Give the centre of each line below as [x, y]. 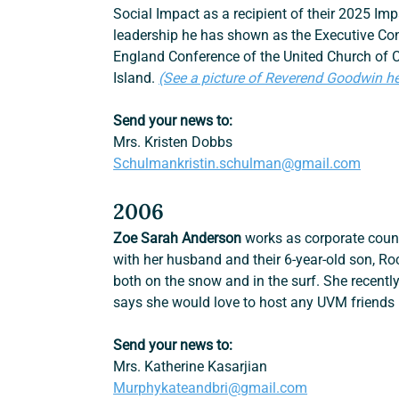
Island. [136, 78]
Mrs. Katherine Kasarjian [191, 367]
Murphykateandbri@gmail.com [211, 388]
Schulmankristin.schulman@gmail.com [237, 164]
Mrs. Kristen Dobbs [173, 142]
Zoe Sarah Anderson [178, 239]
